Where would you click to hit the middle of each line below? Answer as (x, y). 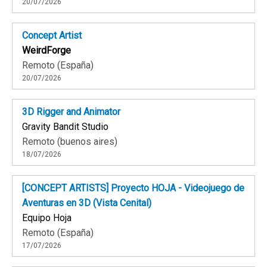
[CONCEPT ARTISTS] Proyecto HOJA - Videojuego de (133, 188)
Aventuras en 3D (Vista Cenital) (87, 203)
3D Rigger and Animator (71, 112)
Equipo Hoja (47, 218)
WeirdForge (46, 51)
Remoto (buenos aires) (70, 142)
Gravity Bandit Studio (65, 127)
